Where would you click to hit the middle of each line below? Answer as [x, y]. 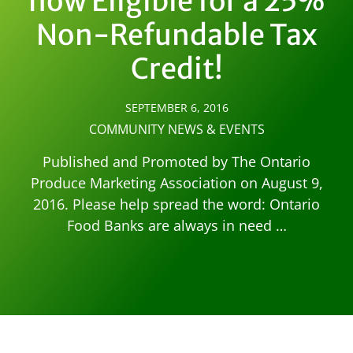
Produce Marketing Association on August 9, [176, 183]
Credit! [176, 69]
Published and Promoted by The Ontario [176, 162]
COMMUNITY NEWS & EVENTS [176, 130]
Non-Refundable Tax [176, 35]
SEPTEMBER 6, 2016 [176, 108]
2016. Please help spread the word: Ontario [176, 204]
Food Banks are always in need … [176, 226]
